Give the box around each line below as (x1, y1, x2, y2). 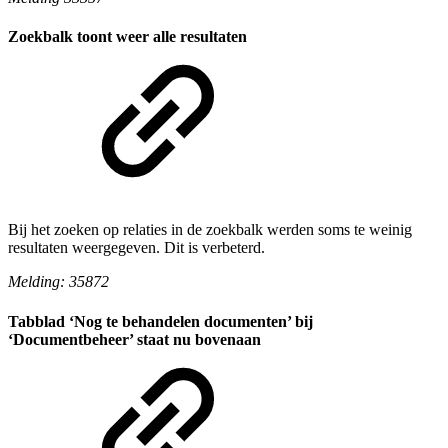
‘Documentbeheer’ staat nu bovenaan (8, 330, 261, 348)
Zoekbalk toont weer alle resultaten (8, 28, 247, 46)
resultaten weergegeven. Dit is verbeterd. (8, 239, 265, 257)
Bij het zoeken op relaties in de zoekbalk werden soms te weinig (8, 221, 412, 239)
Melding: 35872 (8, 273, 109, 291)
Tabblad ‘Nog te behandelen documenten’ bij (8, 312, 313, 330)
